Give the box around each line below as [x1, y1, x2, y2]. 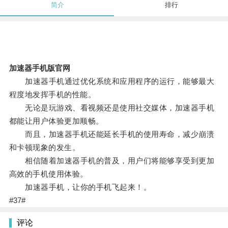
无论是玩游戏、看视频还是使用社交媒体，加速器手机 [9, 103, 215, 112]
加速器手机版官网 [9, 64, 70, 73]
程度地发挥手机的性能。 [9, 90, 96, 99]
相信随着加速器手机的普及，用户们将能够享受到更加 [9, 156, 215, 165]
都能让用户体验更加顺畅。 [9, 117, 104, 126]
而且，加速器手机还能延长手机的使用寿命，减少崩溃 [9, 130, 215, 139]
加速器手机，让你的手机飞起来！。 [9, 183, 152, 192]
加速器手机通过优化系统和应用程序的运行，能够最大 [9, 77, 215, 86]
